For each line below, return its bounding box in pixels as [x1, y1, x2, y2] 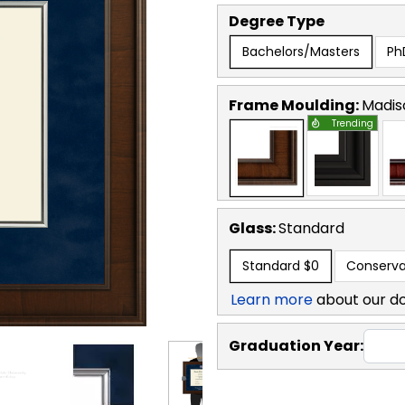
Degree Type [229, 10, 325, 32]
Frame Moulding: [229, 94, 362, 116]
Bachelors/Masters [242, 42, 360, 61]
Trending [332, 116, 373, 130]
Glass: [229, 217, 278, 239]
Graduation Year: [229, 334, 363, 356]
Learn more [231, 288, 313, 310]
